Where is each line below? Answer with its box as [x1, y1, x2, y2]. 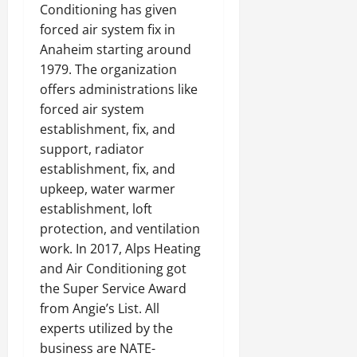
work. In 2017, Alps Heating [40, 240, 201, 257]
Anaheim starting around [40, 41, 191, 58]
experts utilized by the [40, 320, 173, 337]
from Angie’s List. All [40, 300, 159, 317]
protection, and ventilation [40, 220, 200, 237]
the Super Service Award [40, 280, 186, 297]
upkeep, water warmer [40, 180, 175, 198]
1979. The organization [40, 61, 177, 78]
